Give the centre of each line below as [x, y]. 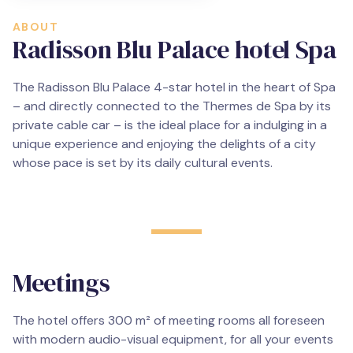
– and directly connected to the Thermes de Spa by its [172, 106]
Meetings [61, 283]
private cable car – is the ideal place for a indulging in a [170, 125]
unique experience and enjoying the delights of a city [164, 144]
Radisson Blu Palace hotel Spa [175, 50]
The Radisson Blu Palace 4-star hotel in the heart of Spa [174, 87]
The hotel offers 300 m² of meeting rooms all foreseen [169, 320]
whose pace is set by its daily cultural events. [143, 163]
